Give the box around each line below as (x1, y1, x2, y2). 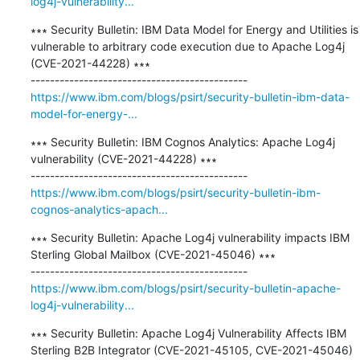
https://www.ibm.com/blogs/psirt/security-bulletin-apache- (30, 280, 341, 295)
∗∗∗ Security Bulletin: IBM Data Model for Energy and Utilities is (30, 22, 358, 36)
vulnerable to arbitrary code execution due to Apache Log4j (30, 39, 345, 53)
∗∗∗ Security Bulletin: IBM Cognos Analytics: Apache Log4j (30, 134, 335, 149)
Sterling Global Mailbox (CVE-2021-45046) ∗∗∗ (30, 247, 276, 261)
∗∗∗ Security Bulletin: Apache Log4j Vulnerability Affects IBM (30, 325, 346, 340)
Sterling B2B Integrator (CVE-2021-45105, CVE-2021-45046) (30, 342, 353, 357)
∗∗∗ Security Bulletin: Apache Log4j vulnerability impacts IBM (30, 230, 350, 244)
